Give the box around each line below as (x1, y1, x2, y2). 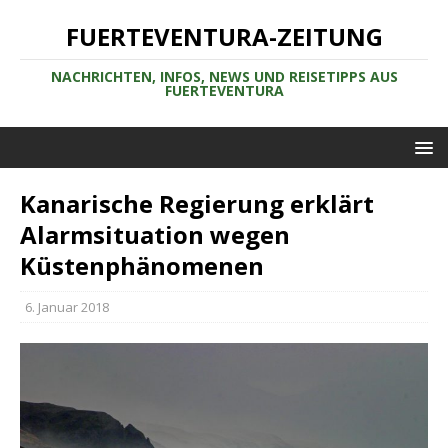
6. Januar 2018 (25, 298, 109, 316)
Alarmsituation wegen (20, 218, 290, 251)
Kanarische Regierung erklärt (20, 187, 374, 220)
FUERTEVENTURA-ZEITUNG (65, 20, 383, 53)
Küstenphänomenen (20, 249, 264, 282)
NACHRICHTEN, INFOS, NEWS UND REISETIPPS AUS (50, 67, 398, 86)
